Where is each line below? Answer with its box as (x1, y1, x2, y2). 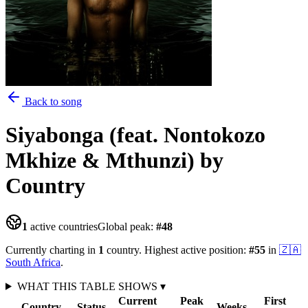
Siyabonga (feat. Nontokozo (5, 122, 265, 148)
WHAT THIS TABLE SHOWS (16, 280, 160, 292)
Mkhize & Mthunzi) (5, 148, 195, 173)
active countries (27, 220, 98, 232)
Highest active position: (142, 243, 249, 256)
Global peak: (98, 220, 156, 232)
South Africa (5, 256, 60, 268)
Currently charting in (5, 243, 98, 256)
